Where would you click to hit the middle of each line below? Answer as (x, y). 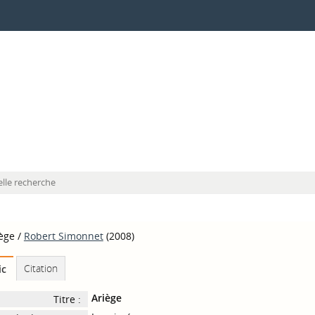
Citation (40, 268)
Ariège (106, 298)
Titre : (67, 299)
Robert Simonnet (63, 236)
